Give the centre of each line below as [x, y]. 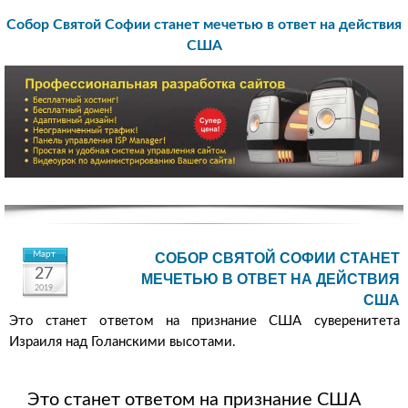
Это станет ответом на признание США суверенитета [204, 321]
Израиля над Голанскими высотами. [122, 342]
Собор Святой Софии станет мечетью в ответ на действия [204, 24]
